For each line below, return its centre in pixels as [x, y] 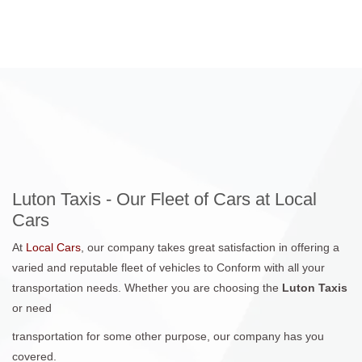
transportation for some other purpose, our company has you [168, 336]
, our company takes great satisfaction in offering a [210, 247]
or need [32, 307]
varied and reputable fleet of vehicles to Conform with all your [168, 267]
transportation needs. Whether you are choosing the [147, 287]
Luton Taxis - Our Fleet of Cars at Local [164, 199]
